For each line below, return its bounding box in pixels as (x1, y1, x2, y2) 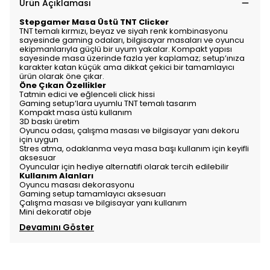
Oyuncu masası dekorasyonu (19, 179, 134, 190)
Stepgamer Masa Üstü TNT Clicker (19, 16, 169, 28)
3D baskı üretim (19, 116, 80, 127)
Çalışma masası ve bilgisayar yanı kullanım (19, 197, 187, 209)
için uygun (19, 134, 58, 145)
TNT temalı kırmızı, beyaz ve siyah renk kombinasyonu (19, 25, 228, 37)
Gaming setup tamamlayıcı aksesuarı (19, 188, 166, 199)
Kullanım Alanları (19, 170, 93, 181)
